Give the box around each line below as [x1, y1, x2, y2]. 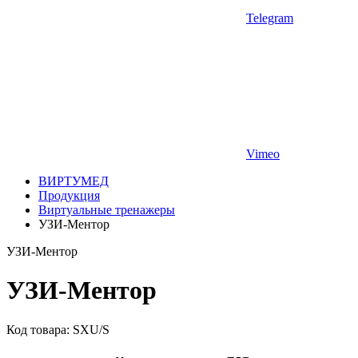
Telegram [246, 11, 293, 25]
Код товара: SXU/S [6, 322, 109, 336]
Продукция [38, 189, 100, 202]
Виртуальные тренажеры [38, 203, 175, 217]
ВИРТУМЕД [38, 174, 109, 188]
